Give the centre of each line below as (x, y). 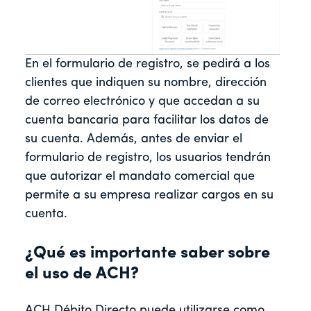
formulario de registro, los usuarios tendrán (148, 158)
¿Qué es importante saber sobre (148, 253)
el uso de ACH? (82, 274)
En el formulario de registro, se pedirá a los (148, 64)
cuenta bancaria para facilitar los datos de (147, 120)
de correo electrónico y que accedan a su (142, 101)
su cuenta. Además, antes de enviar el (134, 139)
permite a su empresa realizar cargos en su (149, 195)
